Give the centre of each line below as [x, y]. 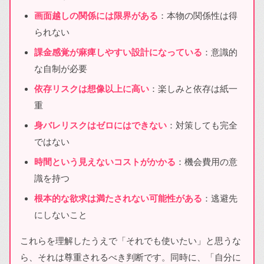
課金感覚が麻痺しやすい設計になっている [118, 52]
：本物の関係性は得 [198, 15]
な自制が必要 [61, 68]
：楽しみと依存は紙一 [193, 88]
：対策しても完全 [202, 125]
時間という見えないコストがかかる [105, 161]
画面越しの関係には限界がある [96, 15]
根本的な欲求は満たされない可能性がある [118, 198]
